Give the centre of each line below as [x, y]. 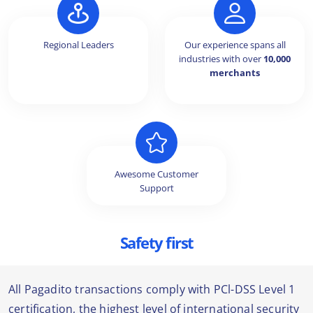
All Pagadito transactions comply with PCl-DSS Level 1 [152, 290]
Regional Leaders [78, 45]
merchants [235, 73]
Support [156, 188]
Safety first [156, 243]
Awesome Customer [156, 174]
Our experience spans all [235, 45]
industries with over [221, 59]
